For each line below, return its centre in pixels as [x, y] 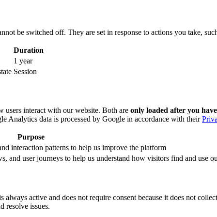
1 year [23, 61]
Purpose [31, 137]
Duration [29, 50]
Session [25, 71]
